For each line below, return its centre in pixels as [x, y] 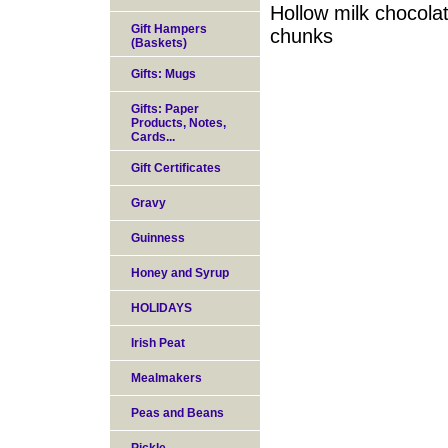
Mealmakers [166, 378]
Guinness [158, 238]
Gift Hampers [169, 29]
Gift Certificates [176, 168]
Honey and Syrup [180, 273]
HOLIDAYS [161, 308]
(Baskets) [159, 43]
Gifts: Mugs [163, 74]
